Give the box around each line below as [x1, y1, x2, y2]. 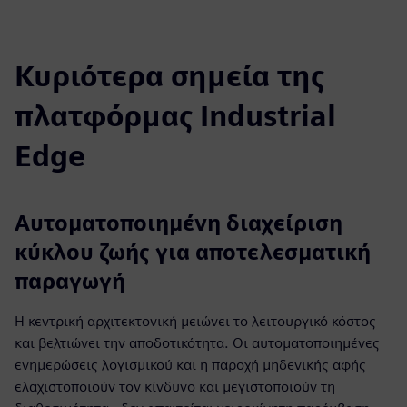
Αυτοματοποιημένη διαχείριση [15, 210, 342, 236]
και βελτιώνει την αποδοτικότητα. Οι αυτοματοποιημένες [15, 334, 380, 352]
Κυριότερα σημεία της [15, 58, 324, 94]
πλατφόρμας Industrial [15, 98, 336, 134]
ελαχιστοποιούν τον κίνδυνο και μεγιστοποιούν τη [15, 378, 335, 395]
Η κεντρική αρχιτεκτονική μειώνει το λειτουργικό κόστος [15, 313, 376, 330]
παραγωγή [15, 268, 125, 294]
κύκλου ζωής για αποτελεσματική [15, 239, 371, 265]
